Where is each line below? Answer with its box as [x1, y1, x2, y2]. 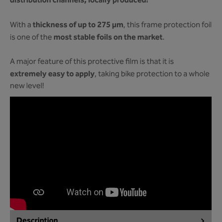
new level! [10, 80, 44, 92]
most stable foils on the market [54, 31, 163, 44]
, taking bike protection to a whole [95, 68, 210, 80]
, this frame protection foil [123, 19, 212, 31]
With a [10, 19, 33, 31]
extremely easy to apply [10, 68, 95, 80]
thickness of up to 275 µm [33, 19, 123, 31]
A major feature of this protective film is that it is [10, 56, 174, 68]
